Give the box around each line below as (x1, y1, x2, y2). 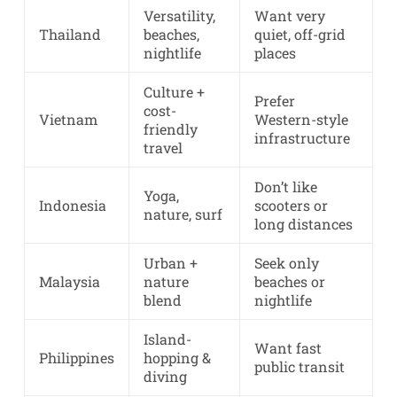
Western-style (253, 110, 348, 129)
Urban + (143, 253, 198, 273)
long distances (253, 214, 353, 234)
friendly (143, 120, 198, 139)
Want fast (253, 339, 322, 358)
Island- (143, 330, 191, 349)
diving (143, 367, 187, 386)
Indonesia (38, 196, 106, 215)
